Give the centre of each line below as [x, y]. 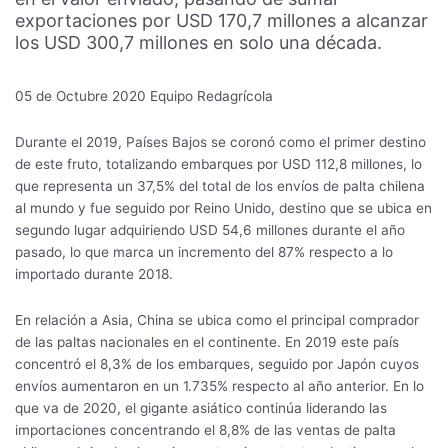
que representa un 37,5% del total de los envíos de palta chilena [220, 186]
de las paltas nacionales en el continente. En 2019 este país [207, 342]
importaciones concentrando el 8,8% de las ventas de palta [205, 430]
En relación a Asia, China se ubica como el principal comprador [217, 320]
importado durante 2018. [94, 274]
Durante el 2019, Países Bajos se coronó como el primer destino [220, 142]
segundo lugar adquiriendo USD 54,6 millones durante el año [210, 230]
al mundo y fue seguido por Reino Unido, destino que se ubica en [223, 208]
